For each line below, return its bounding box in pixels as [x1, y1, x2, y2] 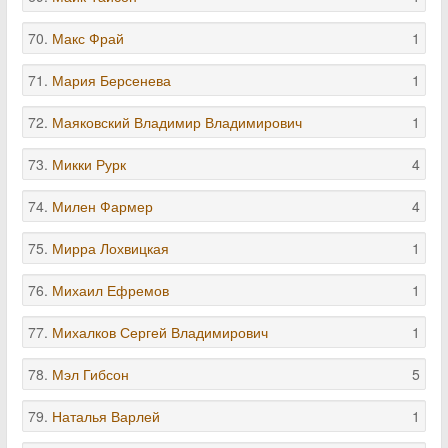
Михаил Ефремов [52, 280, 169, 300]
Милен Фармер [52, 196, 153, 216]
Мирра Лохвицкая [52, 238, 169, 258]
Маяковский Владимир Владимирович [52, 112, 302, 132]
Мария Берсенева [52, 70, 171, 90]
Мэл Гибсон [52, 364, 129, 384]
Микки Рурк [52, 154, 126, 174]
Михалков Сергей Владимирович [52, 322, 268, 342]
